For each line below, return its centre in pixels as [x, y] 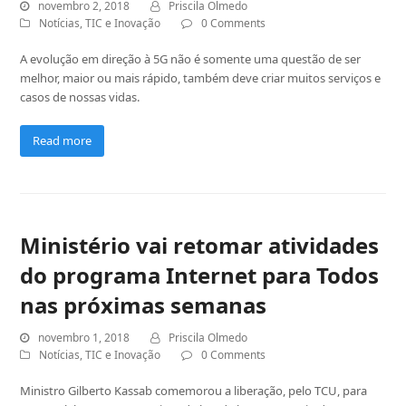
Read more [63, 140]
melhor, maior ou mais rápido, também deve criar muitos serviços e [201, 77]
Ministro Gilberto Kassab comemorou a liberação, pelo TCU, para [194, 390]
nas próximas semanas [144, 304]
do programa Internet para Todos [200, 275]
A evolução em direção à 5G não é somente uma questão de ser [191, 58]
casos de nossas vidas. [80, 97]
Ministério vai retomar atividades [200, 245]
